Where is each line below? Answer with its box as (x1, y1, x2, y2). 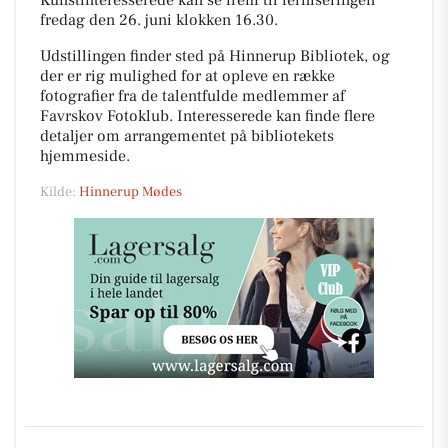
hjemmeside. (40, 146, 130, 166)
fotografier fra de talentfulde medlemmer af (40, 86, 345, 106)
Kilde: (40, 183, 79, 201)
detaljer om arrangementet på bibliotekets (40, 126, 334, 146)
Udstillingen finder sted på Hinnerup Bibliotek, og (40, 46, 390, 66)
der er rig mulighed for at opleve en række (40, 66, 335, 86)
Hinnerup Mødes (79, 183, 182, 201)
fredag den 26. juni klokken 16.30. (40, 10, 278, 30)
